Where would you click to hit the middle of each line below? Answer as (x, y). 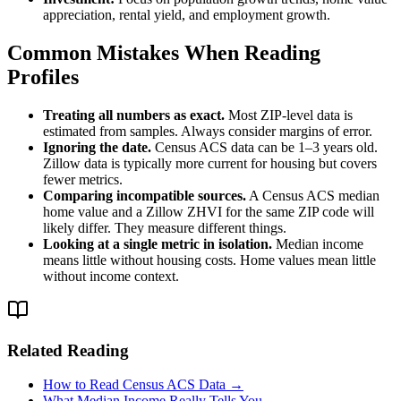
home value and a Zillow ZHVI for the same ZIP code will (209, 211)
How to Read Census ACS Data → (143, 385)
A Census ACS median (313, 195)
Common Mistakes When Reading (164, 53)
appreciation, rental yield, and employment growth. (187, 15)
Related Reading (68, 350)
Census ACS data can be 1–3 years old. (264, 147)
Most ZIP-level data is (289, 115)
